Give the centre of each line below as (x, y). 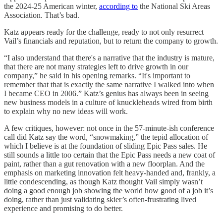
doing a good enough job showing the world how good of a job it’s (109, 190)
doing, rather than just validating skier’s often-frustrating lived (100, 199)
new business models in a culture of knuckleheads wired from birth (108, 102)
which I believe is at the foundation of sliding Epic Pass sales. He (106, 146)
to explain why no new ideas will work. (66, 111)
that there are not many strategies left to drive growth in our (96, 66)
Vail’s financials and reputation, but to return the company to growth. (111, 41)
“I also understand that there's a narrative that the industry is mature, (109, 57)
